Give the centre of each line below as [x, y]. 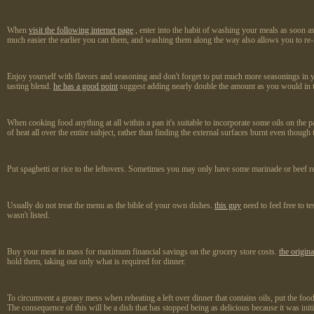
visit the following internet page [81, 30]
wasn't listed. [28, 216]
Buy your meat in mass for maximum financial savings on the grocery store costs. [143, 252]
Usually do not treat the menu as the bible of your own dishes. [111, 206]
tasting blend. [30, 87]
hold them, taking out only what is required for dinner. [96, 262]
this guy [228, 206]
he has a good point [86, 87]
